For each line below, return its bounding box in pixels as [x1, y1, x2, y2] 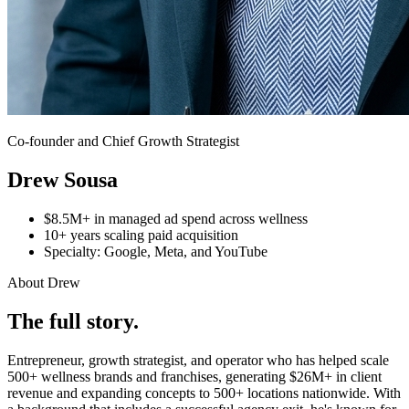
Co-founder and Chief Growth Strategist [7, 133, 239, 149]
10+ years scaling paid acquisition [44, 226, 238, 243]
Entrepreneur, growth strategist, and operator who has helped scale [7, 351, 389, 368]
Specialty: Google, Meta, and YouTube [44, 243, 267, 259]
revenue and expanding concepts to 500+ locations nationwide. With [7, 384, 401, 401]
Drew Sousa [7, 167, 118, 192]
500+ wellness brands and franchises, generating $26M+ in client [7, 368, 382, 384]
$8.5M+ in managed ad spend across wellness [44, 210, 308, 226]
